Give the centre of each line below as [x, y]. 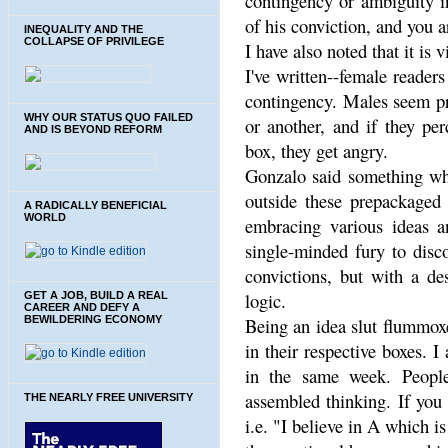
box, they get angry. [316, 150]
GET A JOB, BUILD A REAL [96, 294]
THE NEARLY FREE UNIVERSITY [108, 396]
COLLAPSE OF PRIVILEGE [94, 40]
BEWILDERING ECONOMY [93, 318]
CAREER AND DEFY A [82, 306]
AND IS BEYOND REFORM [93, 128]
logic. [265, 300]
